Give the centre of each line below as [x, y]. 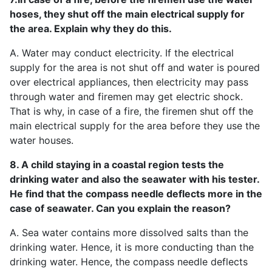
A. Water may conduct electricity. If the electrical [122, 53]
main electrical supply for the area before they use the [135, 125]
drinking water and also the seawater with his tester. [134, 179]
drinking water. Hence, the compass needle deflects [129, 261]
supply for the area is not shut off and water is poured [135, 67]
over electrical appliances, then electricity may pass [129, 82]
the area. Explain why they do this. [91, 28]
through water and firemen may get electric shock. [126, 96]
